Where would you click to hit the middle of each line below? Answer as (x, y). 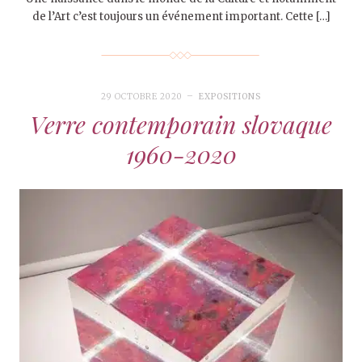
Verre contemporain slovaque (181, 125)
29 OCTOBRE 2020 (142, 97)
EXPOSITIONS (229, 97)
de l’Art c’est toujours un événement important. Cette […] (181, 17)
